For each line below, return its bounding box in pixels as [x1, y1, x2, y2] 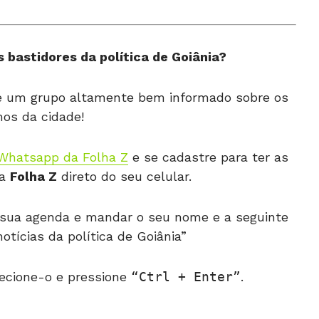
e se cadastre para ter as [128, 150, 288, 165]
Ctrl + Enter [139, 269, 233, 285]
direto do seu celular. [56, 169, 192, 184]
